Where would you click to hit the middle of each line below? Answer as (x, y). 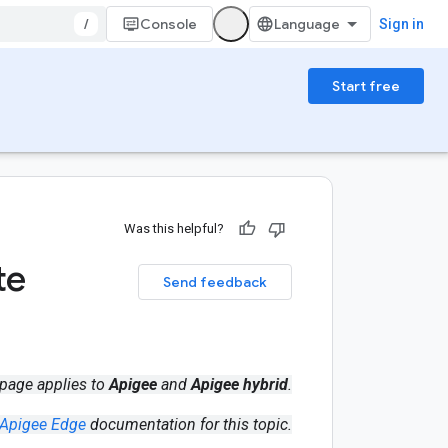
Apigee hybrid (239, 384)
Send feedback (215, 282)
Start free (366, 86)
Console (168, 24)
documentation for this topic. (189, 424)
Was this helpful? (174, 228)
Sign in (401, 24)
